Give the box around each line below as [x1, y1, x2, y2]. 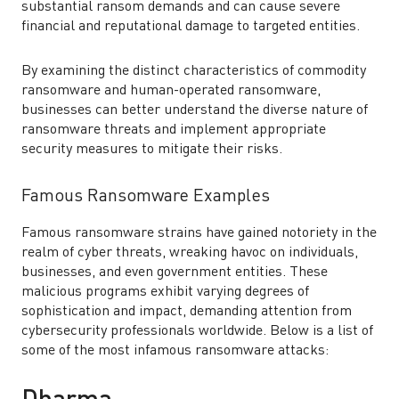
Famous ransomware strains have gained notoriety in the [21, 226, 377, 240]
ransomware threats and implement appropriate [21, 123, 326, 137]
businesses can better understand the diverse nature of [21, 103, 368, 118]
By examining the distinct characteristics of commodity [21, 64, 366, 78]
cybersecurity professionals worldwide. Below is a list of [21, 324, 373, 338]
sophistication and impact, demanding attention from [21, 305, 352, 319]
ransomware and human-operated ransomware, [21, 84, 321, 98]
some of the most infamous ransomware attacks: [21, 344, 329, 358]
